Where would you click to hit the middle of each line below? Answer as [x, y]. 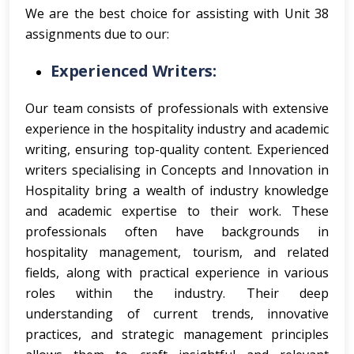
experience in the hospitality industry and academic [177, 129]
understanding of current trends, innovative [177, 314]
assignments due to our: [97, 34]
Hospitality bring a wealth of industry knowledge [177, 190]
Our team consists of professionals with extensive [177, 108]
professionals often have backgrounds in [177, 232]
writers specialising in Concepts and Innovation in [177, 170]
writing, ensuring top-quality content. [141, 149]
